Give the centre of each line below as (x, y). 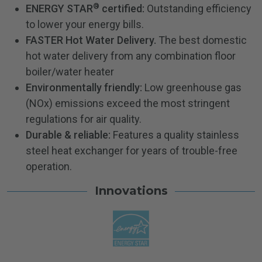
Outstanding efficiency (198, 9)
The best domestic (201, 40)
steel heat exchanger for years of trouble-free (132, 151)
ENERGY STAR (59, 9)
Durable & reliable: (68, 135)
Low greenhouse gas (192, 88)
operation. (49, 167)
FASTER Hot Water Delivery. (91, 40)
